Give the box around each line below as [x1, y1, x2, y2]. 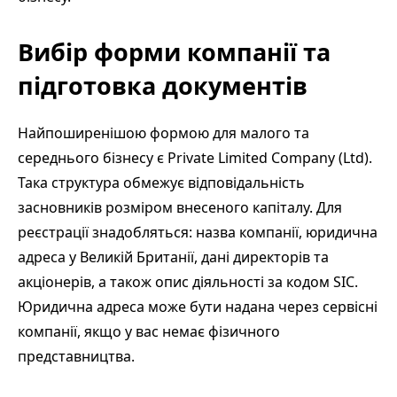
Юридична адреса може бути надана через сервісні [18, 296, 378, 316]
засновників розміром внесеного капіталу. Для [18, 197, 342, 217]
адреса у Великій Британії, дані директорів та [18, 246, 329, 267]
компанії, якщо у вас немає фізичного [18, 321, 280, 341]
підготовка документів [18, 68, 307, 102]
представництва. [18, 346, 135, 366]
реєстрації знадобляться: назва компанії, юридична [18, 222, 378, 242]
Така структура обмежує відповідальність [18, 172, 305, 192]
